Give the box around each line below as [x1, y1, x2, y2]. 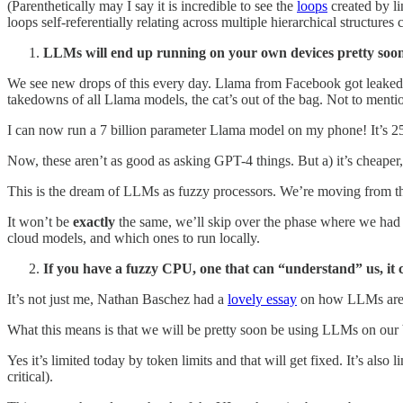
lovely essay [228, 291, 297, 307]
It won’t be [7, 213, 73, 229]
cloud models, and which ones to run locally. [7, 229, 260, 246]
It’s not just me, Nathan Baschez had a [7, 291, 228, 307]
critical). [7, 368, 53, 384]
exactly [73, 213, 115, 229]
